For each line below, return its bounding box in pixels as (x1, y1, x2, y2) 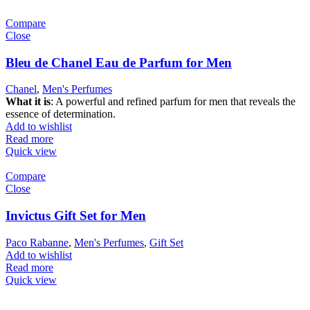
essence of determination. (6, 108, 116, 120)
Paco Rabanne (6, 236, 69, 248)
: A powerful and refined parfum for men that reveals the (51, 95, 295, 108)
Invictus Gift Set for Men (6, 208, 146, 224)
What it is (6, 95, 51, 108)
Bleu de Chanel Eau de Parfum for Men (6, 55, 232, 70)
